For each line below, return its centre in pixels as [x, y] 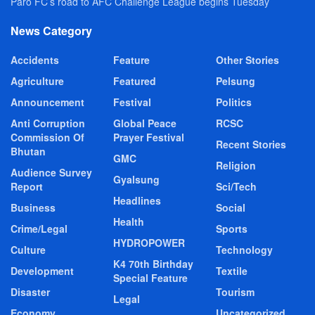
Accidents [35, 59]
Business [33, 207]
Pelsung [236, 81]
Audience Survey [51, 172]
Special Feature [150, 277]
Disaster [30, 291]
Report [27, 186]
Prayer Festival [149, 137]
